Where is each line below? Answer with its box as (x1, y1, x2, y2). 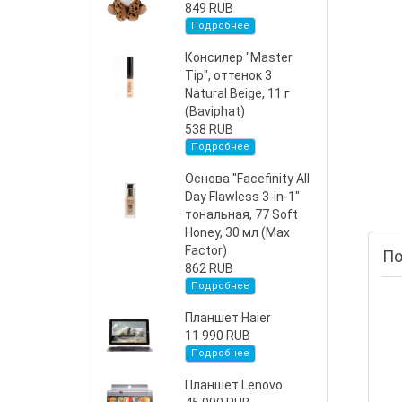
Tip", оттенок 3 (185, 68, 273, 83)
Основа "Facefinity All (185, 171, 310, 186)
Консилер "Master (185, 50, 293, 65)
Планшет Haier (185, 310, 272, 325)
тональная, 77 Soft (185, 207, 299, 222)
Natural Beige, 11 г (185, 86, 291, 100)
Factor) (185, 243, 228, 258)
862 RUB (185, 261, 234, 275)
